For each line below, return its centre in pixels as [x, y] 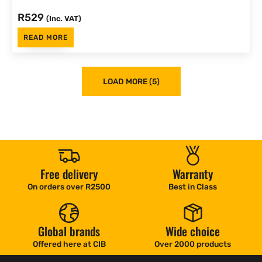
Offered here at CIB [69, 244]
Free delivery [69, 173]
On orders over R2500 [69, 186]
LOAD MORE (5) [131, 81]
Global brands [69, 231]
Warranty [193, 173]
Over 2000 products [193, 244]
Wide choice [193, 231]
